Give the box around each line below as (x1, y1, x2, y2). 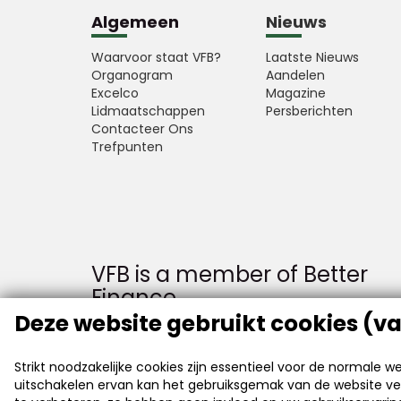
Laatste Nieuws (266, 48, 359, 66)
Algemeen (91, 11, 179, 33)
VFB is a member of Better (91, 260, 368, 289)
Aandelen (266, 66, 325, 84)
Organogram (91, 66, 173, 84)
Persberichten (266, 102, 353, 120)
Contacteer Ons (91, 120, 193, 138)
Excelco (91, 84, 139, 102)
